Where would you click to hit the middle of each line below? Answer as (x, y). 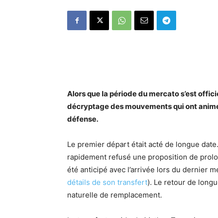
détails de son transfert (107, 182)
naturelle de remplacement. (115, 195)
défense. (83, 119)
